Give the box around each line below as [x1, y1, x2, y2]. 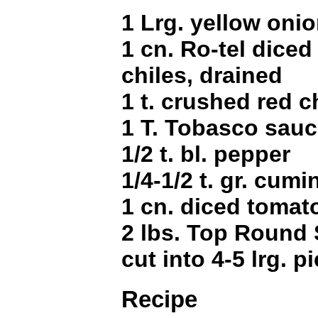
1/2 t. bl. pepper [121, 141, 290, 168]
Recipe [121, 285, 197, 312]
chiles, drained [121, 62, 283, 89]
